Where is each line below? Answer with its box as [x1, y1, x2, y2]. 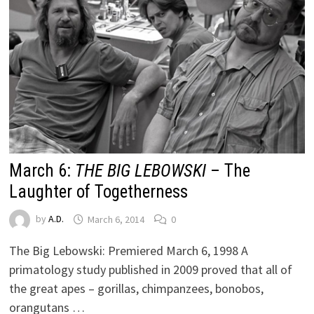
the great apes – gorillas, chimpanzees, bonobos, [8, 280, 264, 297]
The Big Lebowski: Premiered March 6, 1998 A [8, 243, 248, 259]
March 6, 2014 [87, 212, 144, 226]
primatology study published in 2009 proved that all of [8, 261, 292, 278]
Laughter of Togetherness [8, 182, 188, 203]
